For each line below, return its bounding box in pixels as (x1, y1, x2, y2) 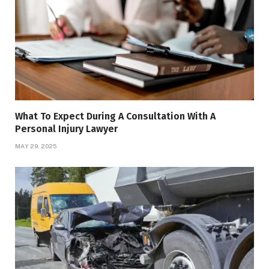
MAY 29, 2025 (15, 142, 57, 150)
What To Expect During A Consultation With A (15, 110, 216, 122)
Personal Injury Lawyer (15, 123, 118, 135)
